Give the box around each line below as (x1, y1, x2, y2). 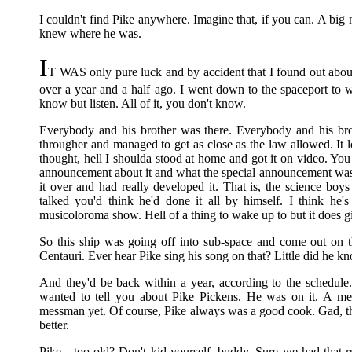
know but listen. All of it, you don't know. (39, 97, 246, 110)
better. (39, 318, 69, 332)
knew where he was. (39, 27, 141, 40)
